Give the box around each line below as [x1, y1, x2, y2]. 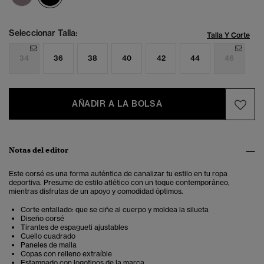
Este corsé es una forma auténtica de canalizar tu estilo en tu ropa [9, 169, 227, 179]
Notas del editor [9, 145, 69, 156]
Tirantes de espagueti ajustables [21, 223, 128, 232]
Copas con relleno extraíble [21, 249, 112, 259]
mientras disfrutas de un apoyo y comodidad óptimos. [9, 187, 183, 196]
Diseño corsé [21, 214, 64, 223]
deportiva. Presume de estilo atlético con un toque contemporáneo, [9, 178, 230, 187]
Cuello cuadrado [21, 232, 75, 241]
